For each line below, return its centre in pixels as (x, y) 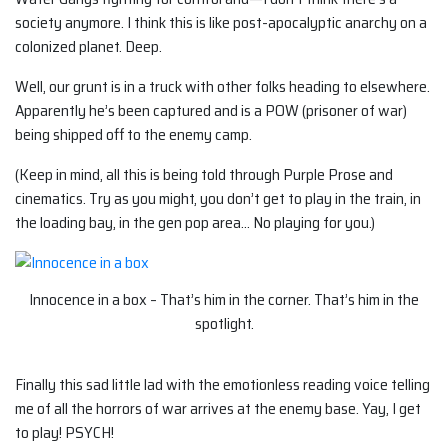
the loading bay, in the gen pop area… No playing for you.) (195, 223)
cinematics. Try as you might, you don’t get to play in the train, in (218, 199)
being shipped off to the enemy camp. (133, 135)
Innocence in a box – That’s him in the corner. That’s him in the (224, 300)
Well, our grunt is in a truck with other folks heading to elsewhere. (222, 87)
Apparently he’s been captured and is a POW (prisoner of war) (211, 111)
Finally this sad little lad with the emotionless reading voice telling (222, 384)
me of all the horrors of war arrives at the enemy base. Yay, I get (218, 408)
